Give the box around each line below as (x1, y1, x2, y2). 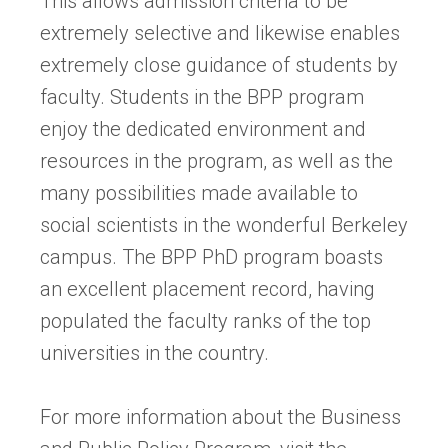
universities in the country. (40, 340, 269, 365)
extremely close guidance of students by (40, 52, 398, 77)
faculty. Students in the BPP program (40, 84, 364, 109)
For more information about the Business (40, 404, 401, 429)
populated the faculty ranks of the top (40, 308, 371, 333)
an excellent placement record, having (40, 276, 375, 301)
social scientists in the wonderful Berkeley (40, 212, 408, 237)
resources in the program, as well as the (40, 148, 393, 173)
